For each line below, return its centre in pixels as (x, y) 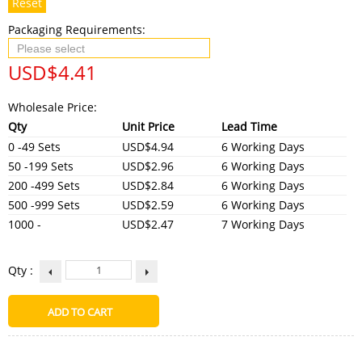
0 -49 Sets (34, 146)
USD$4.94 (148, 146)
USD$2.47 (148, 224)
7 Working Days (263, 224)
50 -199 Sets (41, 166)
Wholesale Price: (53, 107)
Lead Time (249, 126)
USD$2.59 (148, 204)
